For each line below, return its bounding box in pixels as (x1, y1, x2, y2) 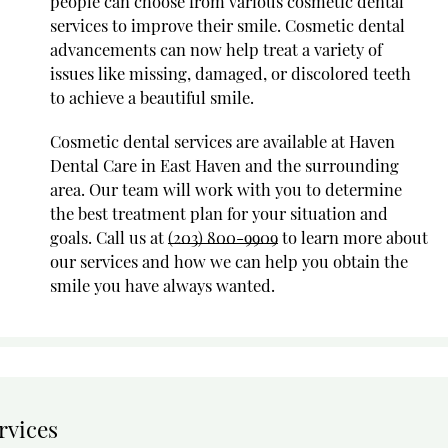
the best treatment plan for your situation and (50, 201, 388, 224)
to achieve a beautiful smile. (50, 85, 254, 108)
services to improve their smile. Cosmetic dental (50, 13, 405, 36)
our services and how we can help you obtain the (50, 249, 408, 272)
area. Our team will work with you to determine (50, 177, 402, 200)
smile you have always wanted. (50, 273, 275, 296)
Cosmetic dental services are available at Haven (50, 129, 395, 152)
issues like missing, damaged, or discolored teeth (50, 61, 411, 84)
